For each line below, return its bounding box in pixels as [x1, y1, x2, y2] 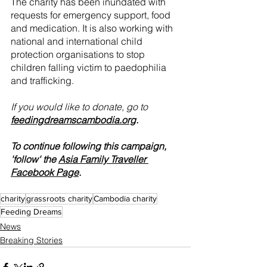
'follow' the [11, 153, 58, 166]
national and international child [11, 35, 145, 48]
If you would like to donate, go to [11, 101, 150, 113]
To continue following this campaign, [11, 140, 169, 153]
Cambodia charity [94, 194, 157, 204]
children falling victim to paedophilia [11, 61, 169, 74]
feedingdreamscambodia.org [11, 114, 136, 126]
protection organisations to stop [11, 48, 147, 61]
